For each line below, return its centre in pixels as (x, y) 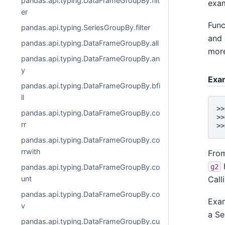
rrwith (31, 151)
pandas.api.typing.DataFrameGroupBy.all (90, 43)
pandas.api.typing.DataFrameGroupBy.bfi (91, 86)
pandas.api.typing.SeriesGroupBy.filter (86, 27)
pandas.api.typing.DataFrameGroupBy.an (91, 59)
